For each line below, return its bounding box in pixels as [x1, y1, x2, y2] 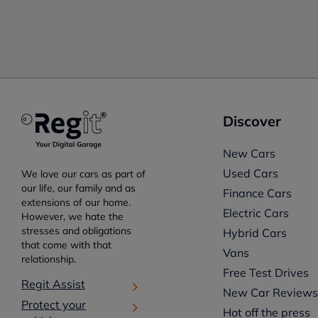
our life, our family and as [21, 181, 136, 194]
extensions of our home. [21, 195, 131, 209]
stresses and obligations [21, 224, 131, 237]
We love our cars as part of [21, 167, 146, 180]
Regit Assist [21, 276, 85, 291]
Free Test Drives [223, 265, 309, 280]
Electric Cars [223, 206, 290, 220]
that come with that [21, 238, 111, 251]
